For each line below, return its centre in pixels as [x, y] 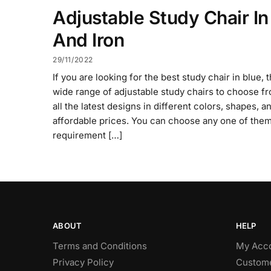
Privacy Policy [83, 262]
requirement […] [87, 135]
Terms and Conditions [100, 246]
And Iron [88, 40]
